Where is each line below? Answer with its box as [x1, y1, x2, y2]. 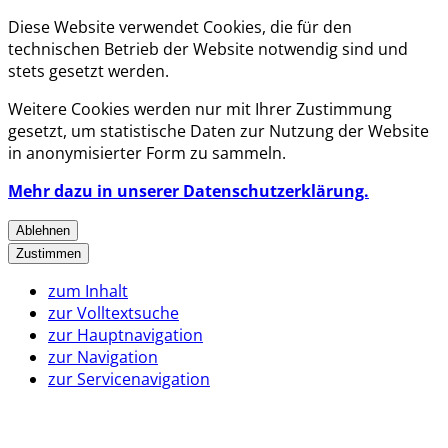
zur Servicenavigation [48, 368, 210, 390]
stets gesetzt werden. [8, 60, 169, 82]
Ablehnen [16, 223, 70, 238]
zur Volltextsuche [48, 302, 179, 324]
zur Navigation [48, 346, 158, 368]
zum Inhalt [48, 280, 128, 302]
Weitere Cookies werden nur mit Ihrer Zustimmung [8, 98, 392, 120]
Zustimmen [16, 246, 81, 261]
